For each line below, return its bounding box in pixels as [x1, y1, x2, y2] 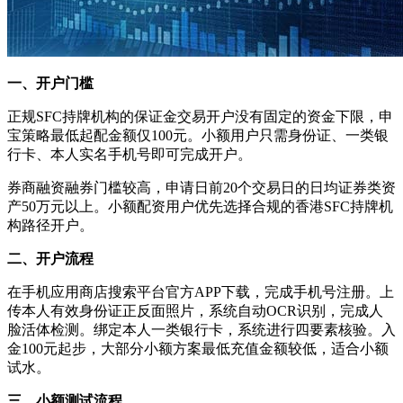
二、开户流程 [7, 250, 94, 266]
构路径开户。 [7, 217, 94, 233]
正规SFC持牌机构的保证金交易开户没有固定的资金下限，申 [7, 108, 393, 124]
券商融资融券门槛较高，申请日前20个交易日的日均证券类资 [7, 179, 396, 195]
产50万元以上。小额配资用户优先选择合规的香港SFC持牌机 [7, 198, 393, 214]
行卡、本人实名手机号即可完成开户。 [7, 146, 252, 162]
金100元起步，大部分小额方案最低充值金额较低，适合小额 [7, 340, 389, 356]
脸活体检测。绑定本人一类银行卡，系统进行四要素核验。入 [7, 321, 396, 337]
